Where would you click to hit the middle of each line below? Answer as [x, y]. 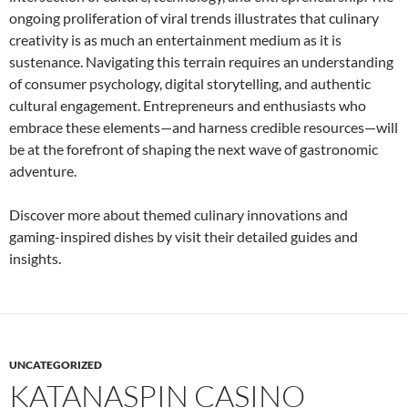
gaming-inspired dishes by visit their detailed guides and [184, 236]
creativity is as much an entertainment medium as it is [175, 39]
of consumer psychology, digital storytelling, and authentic [190, 83]
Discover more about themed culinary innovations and [178, 214]
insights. [35, 258]
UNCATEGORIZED [56, 364]
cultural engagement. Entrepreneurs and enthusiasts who [188, 105]
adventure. [43, 170]
